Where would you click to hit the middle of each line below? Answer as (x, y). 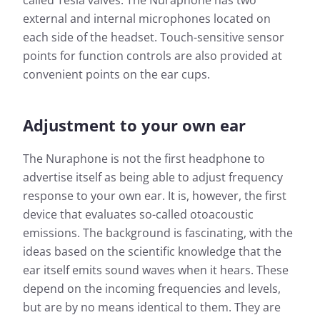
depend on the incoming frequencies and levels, (152, 289)
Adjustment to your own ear (134, 125)
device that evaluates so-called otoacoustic (138, 215)
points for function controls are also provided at (152, 56)
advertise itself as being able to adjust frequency (153, 177)
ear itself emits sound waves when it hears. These (156, 270)
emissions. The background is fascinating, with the (158, 233)
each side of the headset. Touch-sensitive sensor (154, 37)
